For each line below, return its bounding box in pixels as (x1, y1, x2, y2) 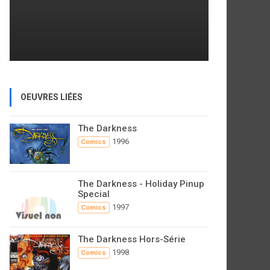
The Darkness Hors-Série (78, 234, 186, 245)
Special (78, 189, 110, 199)
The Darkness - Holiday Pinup (78, 178, 204, 189)
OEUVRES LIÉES (20, 92, 83, 102)
